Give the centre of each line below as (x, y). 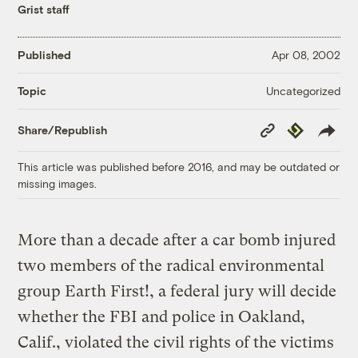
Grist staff (44, 9)
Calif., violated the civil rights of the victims (176, 342)
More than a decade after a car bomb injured (177, 240)
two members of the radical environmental (171, 265)
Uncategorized (303, 90)
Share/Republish (63, 130)
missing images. (58, 183)
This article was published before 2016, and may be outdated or (179, 166)
